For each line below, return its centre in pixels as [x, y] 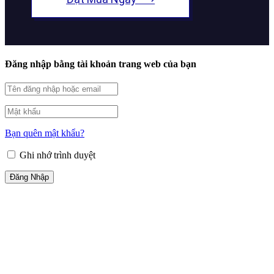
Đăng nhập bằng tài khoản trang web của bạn [101, 64]
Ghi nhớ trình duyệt [56, 155]
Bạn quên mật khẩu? [45, 133]
